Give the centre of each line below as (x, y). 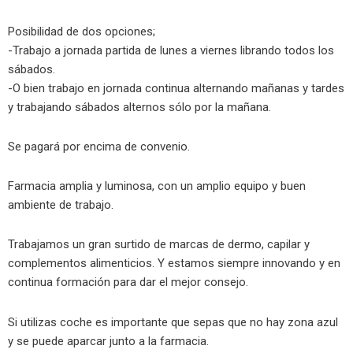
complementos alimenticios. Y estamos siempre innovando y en (174, 264)
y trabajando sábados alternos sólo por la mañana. (139, 107)
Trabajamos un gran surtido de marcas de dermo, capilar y (159, 245)
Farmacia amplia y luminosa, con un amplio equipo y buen (157, 186)
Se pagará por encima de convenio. (99, 146)
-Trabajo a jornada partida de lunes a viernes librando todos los (171, 50)
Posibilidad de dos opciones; (82, 31)
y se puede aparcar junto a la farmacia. (108, 341)
